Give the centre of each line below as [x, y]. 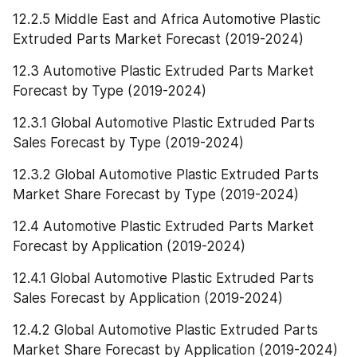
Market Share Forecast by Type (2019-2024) [156, 195]
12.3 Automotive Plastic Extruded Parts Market [163, 71]
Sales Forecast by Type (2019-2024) [128, 143]
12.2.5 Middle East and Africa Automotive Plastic [167, 20]
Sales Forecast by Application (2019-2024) [148, 298]
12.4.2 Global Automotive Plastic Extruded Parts [165, 330]
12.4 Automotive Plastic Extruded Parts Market [163, 227]
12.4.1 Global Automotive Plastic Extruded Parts [163, 279]
